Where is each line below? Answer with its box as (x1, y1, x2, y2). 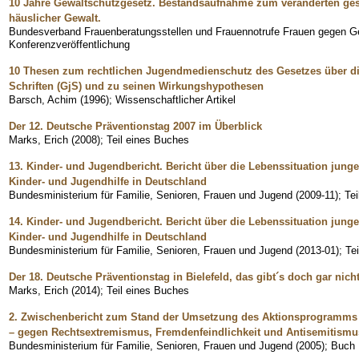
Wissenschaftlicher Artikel (115, 93, 236, 106)
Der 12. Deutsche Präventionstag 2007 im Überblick (9, 119, 262, 132)
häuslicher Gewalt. (9, 11, 101, 24)
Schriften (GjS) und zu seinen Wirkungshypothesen (9, 79, 264, 92)
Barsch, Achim (9, 93, 77, 106)
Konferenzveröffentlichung (9, 38, 130, 50)
